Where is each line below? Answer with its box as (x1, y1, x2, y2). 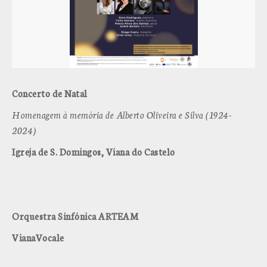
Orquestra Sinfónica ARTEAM (12, 210, 138, 222)
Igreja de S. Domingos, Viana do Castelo (12, 145, 175, 158)
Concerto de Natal (12, 87, 88, 100)
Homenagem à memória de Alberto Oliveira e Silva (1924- (12, 108, 232, 121)
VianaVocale (12, 231, 64, 244)
